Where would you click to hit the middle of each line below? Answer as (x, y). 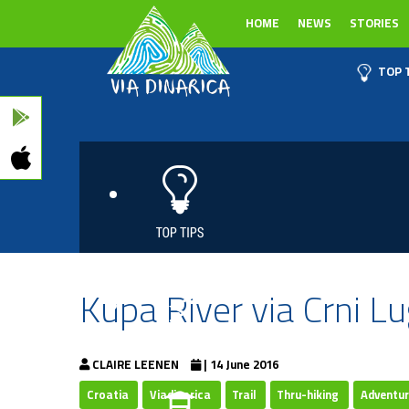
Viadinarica (181, 394)
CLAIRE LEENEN (136, 364)
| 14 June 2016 (241, 364)
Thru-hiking (309, 394)
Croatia (109, 394)
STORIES (374, 23)
